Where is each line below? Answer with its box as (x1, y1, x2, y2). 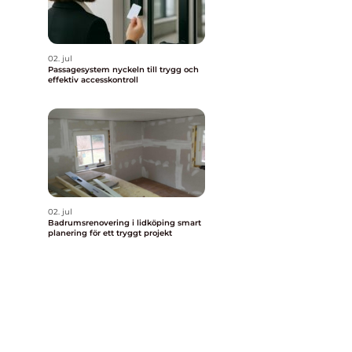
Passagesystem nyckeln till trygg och (48, 64, 112, 75)
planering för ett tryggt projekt (48, 228, 172, 238)
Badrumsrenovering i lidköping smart (48, 218, 178, 228)
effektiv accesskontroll (48, 75, 138, 85)
